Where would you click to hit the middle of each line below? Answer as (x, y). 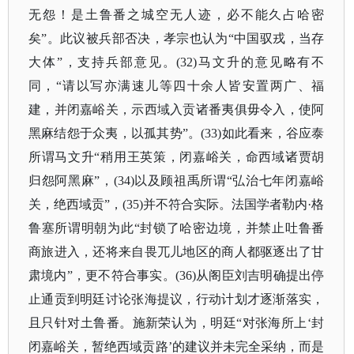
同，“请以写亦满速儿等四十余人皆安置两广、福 (177, 86)
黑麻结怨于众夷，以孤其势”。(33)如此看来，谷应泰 (177, 133)
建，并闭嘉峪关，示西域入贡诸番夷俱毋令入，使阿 (177, 109)
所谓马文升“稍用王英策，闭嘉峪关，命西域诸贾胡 (177, 157)
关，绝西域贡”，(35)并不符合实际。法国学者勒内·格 (177, 204)
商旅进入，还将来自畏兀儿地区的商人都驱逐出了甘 (177, 252)
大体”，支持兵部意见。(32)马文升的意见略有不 (177, 62)
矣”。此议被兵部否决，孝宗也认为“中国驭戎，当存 (177, 38)
